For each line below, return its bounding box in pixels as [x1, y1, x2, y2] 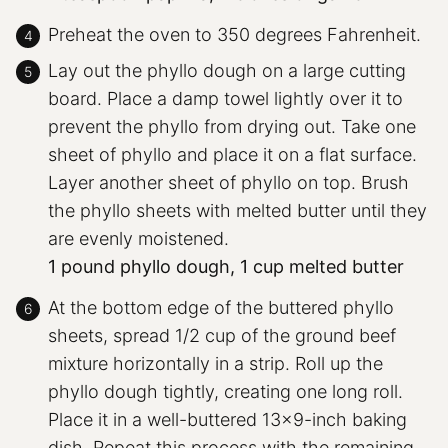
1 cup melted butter [240, 255, 404, 277]
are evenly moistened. [48, 227, 229, 249]
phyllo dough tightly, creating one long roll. [48, 380, 403, 402]
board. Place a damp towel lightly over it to [48, 87, 403, 109]
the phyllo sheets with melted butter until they [48, 199, 427, 221]
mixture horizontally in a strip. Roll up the [48, 352, 383, 374]
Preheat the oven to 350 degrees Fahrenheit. [48, 23, 421, 45]
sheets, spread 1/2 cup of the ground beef [48, 324, 396, 346]
